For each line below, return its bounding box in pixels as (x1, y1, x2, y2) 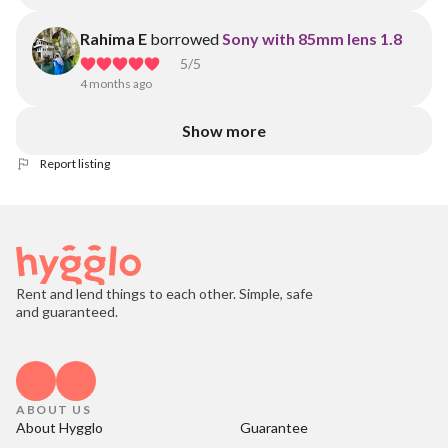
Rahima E (80, 29, 147, 48)
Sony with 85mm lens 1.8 (222, 29, 402, 48)
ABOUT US (16, 402, 91, 417)
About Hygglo (16, 419, 103, 436)
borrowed (150, 29, 219, 48)
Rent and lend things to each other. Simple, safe (16, 285, 313, 302)
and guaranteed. (16, 303, 118, 320)
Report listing (40, 156, 110, 171)
